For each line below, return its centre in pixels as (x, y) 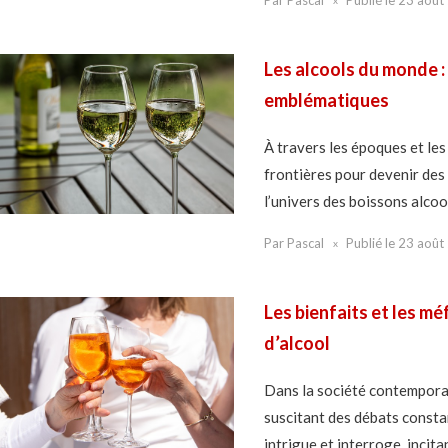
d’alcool (296, 343)
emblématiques (326, 99)
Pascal (305, 243)
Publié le (371, 243)
